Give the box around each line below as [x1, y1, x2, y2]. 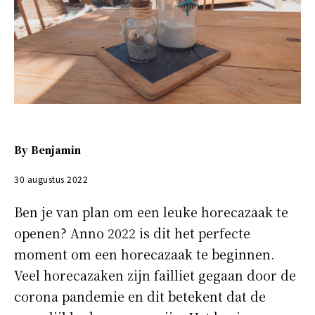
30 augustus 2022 [14, 172, 88, 185]
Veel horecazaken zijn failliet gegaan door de [14, 265, 296, 284]
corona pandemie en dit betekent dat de [14, 286, 266, 305]
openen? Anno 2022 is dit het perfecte [14, 223, 250, 242]
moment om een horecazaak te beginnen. [14, 244, 274, 263]
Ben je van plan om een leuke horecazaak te [14, 202, 288, 221]
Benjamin [31, 142, 81, 157]
